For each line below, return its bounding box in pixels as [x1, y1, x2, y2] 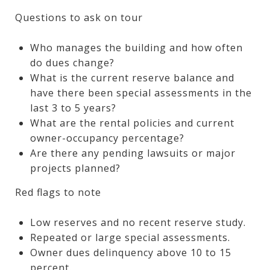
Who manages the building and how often [30, 40, 243, 54]
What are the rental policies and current [30, 116, 234, 130]
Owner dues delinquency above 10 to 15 [30, 245, 231, 259]
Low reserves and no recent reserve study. [30, 215, 246, 229]
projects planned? [30, 161, 121, 175]
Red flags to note [15, 185, 101, 199]
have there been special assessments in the [30, 86, 252, 99]
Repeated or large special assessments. [30, 230, 230, 244]
